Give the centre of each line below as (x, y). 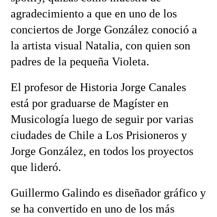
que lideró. (36, 167)
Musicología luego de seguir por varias (102, 119)
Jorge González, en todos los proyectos (102, 151)
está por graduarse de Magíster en (89, 103)
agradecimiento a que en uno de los (93, 14)
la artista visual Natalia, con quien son (100, 46)
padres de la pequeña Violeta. (80, 62)
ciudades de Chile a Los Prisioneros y (99, 135)
